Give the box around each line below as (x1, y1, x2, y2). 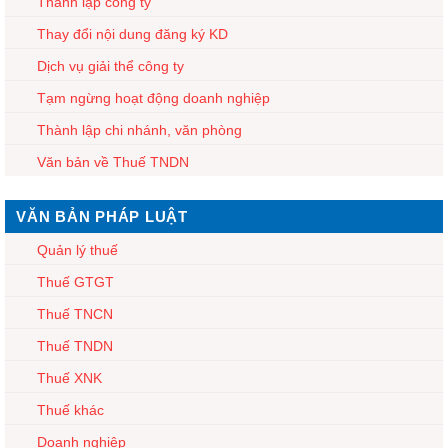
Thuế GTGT (37, 273, 114, 290)
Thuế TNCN (37, 305, 113, 322)
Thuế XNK (37, 369, 102, 386)
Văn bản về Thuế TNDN (37, 153, 189, 170)
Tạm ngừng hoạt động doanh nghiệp (37, 89, 270, 106)
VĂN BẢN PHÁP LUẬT (16, 207, 188, 225)
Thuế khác (37, 401, 104, 418)
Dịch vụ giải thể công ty (37, 57, 184, 74)
